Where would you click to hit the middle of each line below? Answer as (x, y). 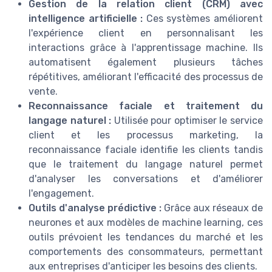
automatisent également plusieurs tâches (146, 63)
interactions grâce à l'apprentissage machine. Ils (146, 48)
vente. (43, 92)
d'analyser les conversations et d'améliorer (146, 179)
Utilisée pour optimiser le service (187, 121)
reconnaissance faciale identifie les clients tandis (146, 150)
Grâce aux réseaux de (212, 208)
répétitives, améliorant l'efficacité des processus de (146, 77)
